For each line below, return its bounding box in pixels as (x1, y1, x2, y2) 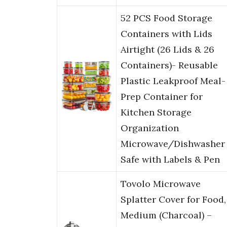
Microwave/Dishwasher (121, 138, 225, 150)
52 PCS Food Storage (121, 12, 212, 24)
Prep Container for (121, 91, 203, 103)
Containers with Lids (121, 28, 212, 40)
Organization (121, 122, 179, 134)
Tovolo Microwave (121, 178, 201, 190)
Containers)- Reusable (121, 59, 218, 71)
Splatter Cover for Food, (121, 194, 226, 206)
